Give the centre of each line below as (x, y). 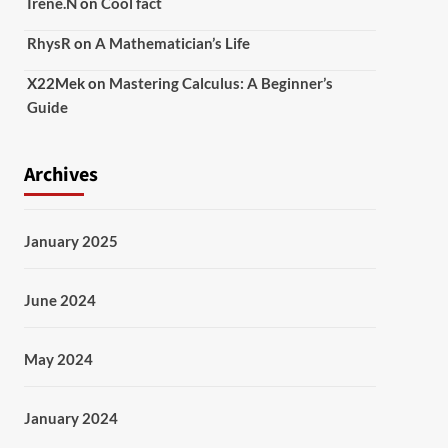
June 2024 (59, 300)
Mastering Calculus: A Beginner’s (220, 83)
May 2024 (58, 359)
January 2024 (70, 418)
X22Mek (55, 83)
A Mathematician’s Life (172, 43)
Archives (60, 175)
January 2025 (70, 241)
